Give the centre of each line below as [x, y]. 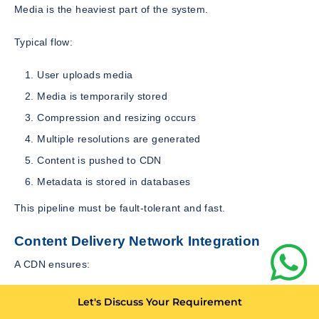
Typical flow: [44, 42]
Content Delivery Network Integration [137, 241]
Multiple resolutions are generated [119, 138]
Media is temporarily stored [103, 96]
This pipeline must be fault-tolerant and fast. [120, 208]
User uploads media [85, 74]
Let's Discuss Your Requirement [159, 302]
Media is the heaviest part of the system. [111, 9]
